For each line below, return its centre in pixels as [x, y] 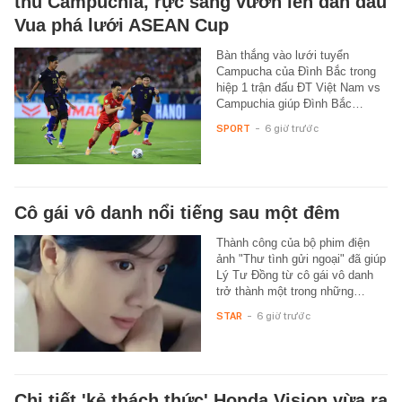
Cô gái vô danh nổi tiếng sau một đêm [177, 212]
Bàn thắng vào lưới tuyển [282, 55]
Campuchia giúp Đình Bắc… [289, 103]
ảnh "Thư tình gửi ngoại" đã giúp [301, 258]
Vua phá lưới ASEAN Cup [122, 25]
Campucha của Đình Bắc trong [296, 71]
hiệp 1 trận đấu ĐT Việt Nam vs [298, 87]
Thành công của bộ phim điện [293, 242]
